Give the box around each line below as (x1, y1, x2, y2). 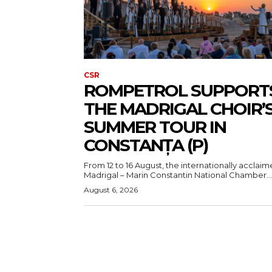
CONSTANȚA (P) (84, 134, 208, 155)
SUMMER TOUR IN (84, 116, 226, 137)
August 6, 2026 (84, 185, 138, 194)
